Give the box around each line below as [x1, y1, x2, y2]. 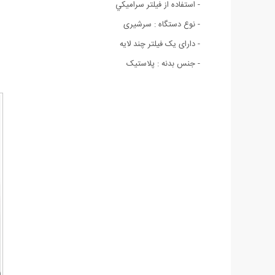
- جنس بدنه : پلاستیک [126, 56, 200, 71]
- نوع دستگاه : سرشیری [123, 17, 200, 31]
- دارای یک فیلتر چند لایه [120, 37, 200, 51]
